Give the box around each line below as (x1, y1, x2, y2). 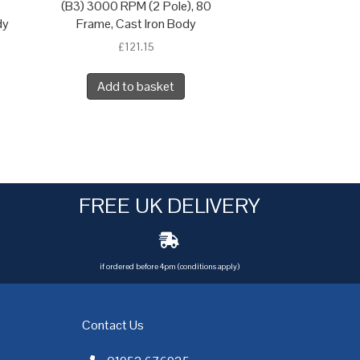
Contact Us (82, 317, 144, 334)
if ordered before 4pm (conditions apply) (99, 261, 239, 272)
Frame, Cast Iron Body (76, 15, 196, 33)
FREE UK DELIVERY (78, 192, 260, 220)
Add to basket (97, 78, 175, 96)
